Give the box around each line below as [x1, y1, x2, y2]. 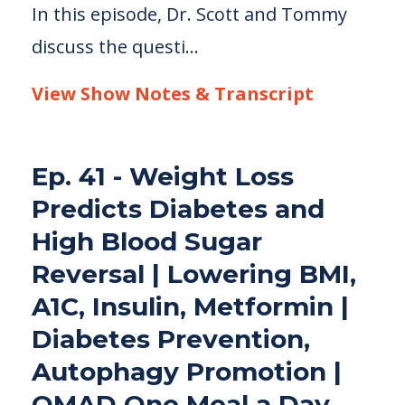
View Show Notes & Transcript [32, 81, 314, 106]
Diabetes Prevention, [32, 324, 310, 354]
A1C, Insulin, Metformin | [32, 291, 349, 322]
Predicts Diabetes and [32, 193, 325, 224]
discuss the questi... [32, 34, 199, 59]
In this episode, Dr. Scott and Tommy [32, 2, 347, 26]
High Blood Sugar [32, 226, 262, 257]
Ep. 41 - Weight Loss [32, 161, 294, 192]
